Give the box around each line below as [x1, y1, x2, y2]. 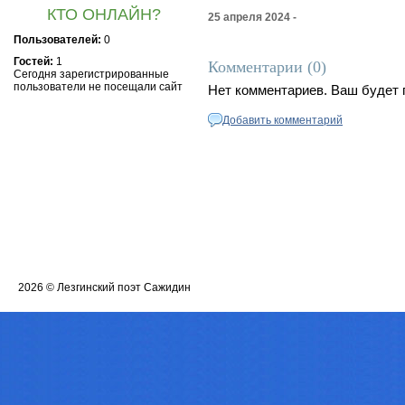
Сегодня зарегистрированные [14, 68, 169, 80]
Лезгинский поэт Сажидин [57, 281, 191, 294]
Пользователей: [14, 33, 101, 46]
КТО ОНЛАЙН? [47, 5, 161, 24]
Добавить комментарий [222, 114, 343, 127]
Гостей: [14, 55, 53, 68]
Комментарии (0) [208, 58, 326, 76]
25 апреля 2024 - [208, 11, 297, 24]
